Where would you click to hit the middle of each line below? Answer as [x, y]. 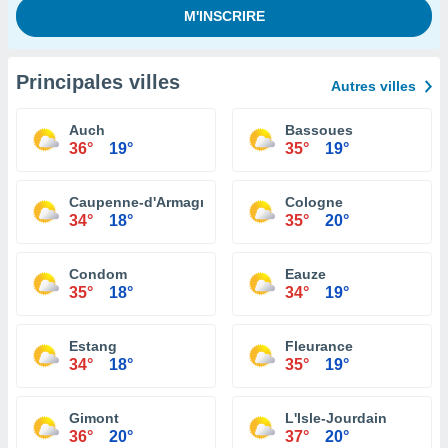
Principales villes [98, 82]
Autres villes [373, 86]
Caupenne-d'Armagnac [147, 202]
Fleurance [319, 346]
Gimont [94, 418]
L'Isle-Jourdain [336, 418]
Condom [98, 274]
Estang [93, 346]
